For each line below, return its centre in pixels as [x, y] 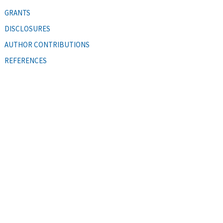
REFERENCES [26, 60]
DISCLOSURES [27, 28]
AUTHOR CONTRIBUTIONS [47, 44]
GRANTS [17, 12]
